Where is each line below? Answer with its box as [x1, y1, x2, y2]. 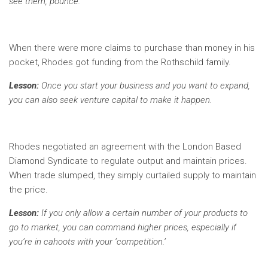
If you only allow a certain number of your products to [39, 208, 248, 218]
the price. [9, 184, 48, 195]
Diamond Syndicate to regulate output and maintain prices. [9, 156, 247, 166]
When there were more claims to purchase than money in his [9, 42, 255, 53]
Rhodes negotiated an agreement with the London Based [9, 141, 241, 152]
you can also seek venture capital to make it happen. [9, 95, 212, 105]
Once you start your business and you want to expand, [39, 80, 250, 91]
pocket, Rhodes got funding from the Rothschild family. [9, 57, 231, 68]
